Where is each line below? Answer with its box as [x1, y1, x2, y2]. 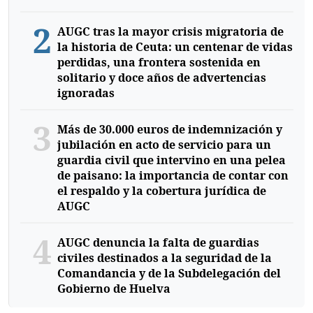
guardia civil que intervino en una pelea [57, 152, 286, 168]
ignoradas [57, 85, 115, 101]
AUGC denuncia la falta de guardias [57, 235, 259, 251]
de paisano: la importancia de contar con [57, 168, 289, 184]
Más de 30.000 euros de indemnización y [57, 122, 282, 138]
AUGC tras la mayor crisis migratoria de [57, 24, 284, 40]
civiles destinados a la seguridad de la [57, 250, 272, 266]
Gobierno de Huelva [57, 281, 170, 297]
